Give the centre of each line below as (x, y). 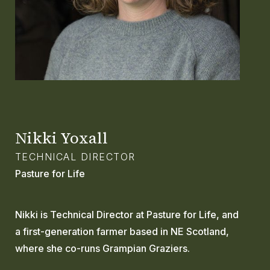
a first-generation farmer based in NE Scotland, (122, 232)
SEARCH (51, 87)
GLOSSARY (58, 28)
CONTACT (56, 57)
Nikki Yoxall (61, 138)
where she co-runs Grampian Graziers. (102, 249)
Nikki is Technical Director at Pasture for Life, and (127, 215)
